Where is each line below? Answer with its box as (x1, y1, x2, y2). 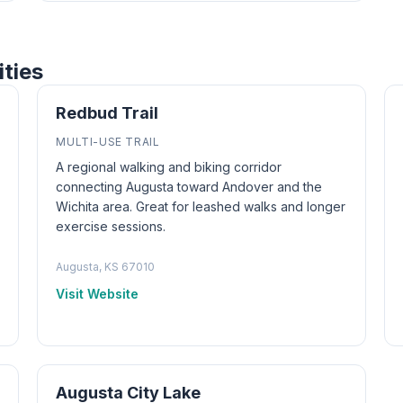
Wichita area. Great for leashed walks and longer (56, 199, 346, 214)
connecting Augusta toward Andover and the (56, 179, 323, 194)
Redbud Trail (56, 103, 159, 122)
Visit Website (56, 286, 139, 301)
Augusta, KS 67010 (56, 260, 156, 273)
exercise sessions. (56, 219, 166, 234)
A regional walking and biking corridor (56, 159, 282, 175)
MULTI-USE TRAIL (56, 135, 160, 148)
